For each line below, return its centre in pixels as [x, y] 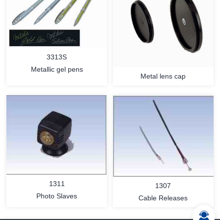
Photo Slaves [57, 196]
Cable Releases [163, 198]
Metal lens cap [163, 76]
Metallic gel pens [57, 69]
